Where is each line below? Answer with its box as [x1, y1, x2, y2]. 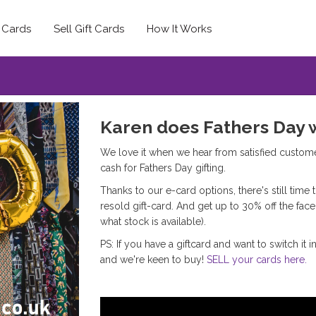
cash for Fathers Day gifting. [99, 162, 226, 174]
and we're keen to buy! [99, 254, 207, 265]
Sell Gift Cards [54, 23, 124, 35]
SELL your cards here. [206, 254, 307, 265]
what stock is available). [99, 216, 206, 227]
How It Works [147, 23, 212, 35]
